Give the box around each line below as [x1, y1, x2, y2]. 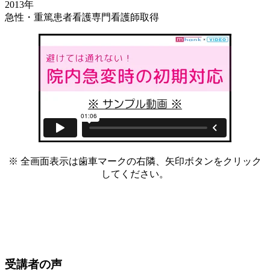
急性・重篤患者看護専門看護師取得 [5, 11, 159, 22]
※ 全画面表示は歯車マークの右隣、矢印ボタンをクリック [8, 155, 262, 166]
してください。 [101, 168, 169, 179]
